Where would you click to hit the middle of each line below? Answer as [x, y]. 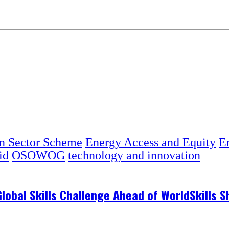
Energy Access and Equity [151, 142]
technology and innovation [134, 156]
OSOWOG [38, 156]
